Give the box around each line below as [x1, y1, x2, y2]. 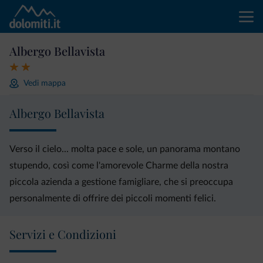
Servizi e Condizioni [9, 226, 116, 242]
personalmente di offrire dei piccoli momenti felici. [9, 194, 216, 203]
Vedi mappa [23, 79, 66, 87]
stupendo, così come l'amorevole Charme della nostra [9, 161, 228, 170]
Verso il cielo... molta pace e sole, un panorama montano [9, 144, 240, 154]
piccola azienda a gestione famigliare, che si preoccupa [9, 177, 233, 187]
